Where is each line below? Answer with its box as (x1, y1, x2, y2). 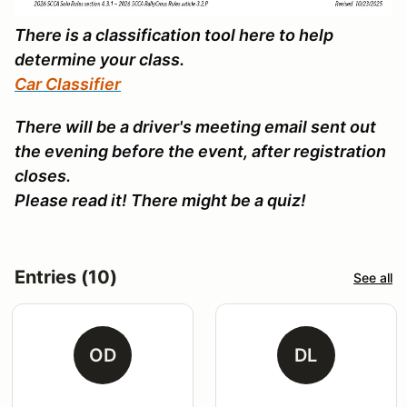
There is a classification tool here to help (15, 25, 333, 45)
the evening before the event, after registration (15, 142, 386, 162)
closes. (15, 166, 71, 186)
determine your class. (15, 50, 184, 70)
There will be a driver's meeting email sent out (15, 117, 376, 137)
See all (353, 269, 392, 285)
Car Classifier (15, 74, 121, 94)
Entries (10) (15, 266, 117, 289)
